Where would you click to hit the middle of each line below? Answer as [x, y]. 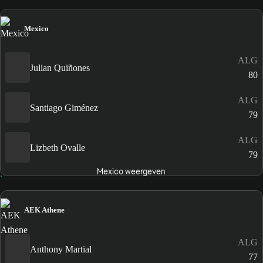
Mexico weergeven [131, 172]
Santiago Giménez [64, 107]
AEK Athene [44, 210]
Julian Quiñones [60, 68]
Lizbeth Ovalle [58, 147]
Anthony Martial [61, 249]
